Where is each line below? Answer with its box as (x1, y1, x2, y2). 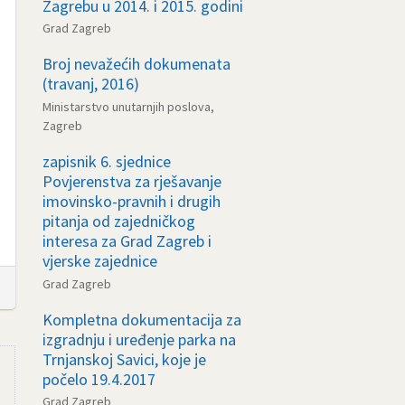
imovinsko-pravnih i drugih (42, 190, 221, 212)
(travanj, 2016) (42, 73, 139, 95)
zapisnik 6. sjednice (42, 150, 171, 172)
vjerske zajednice (42, 250, 157, 271)
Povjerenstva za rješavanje (42, 170, 221, 192)
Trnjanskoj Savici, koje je (42, 348, 206, 370)
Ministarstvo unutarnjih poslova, (42, 98, 214, 115)
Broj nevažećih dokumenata (42, 53, 231, 75)
